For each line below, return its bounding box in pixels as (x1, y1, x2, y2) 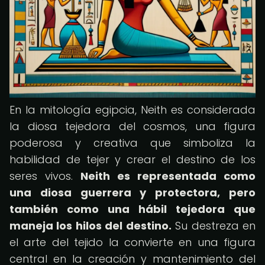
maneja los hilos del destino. (9, 218, 172, 233)
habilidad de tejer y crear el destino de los (9, 152, 256, 167)
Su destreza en (171, 218, 256, 233)
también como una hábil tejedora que (9, 202, 256, 216)
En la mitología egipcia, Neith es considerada (9, 102, 256, 117)
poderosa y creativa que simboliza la (9, 135, 256, 150)
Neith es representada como (80, 169, 256, 183)
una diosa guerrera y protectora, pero (9, 185, 256, 200)
